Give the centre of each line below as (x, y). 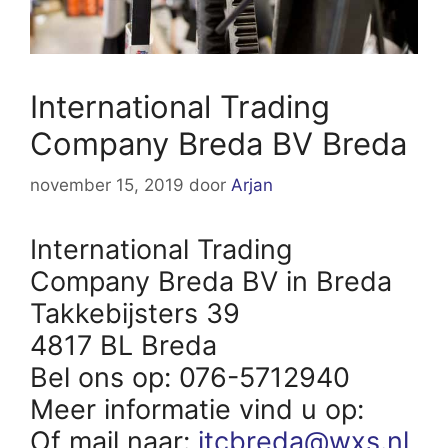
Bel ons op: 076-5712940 (190, 378)
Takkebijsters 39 (135, 314)
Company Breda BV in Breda (211, 282)
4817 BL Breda (123, 346)
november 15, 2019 (107, 185)
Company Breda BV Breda (218, 143)
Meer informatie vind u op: (201, 410)
